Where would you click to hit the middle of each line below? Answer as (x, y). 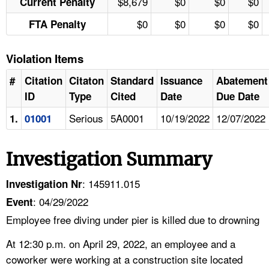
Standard (132, 80)
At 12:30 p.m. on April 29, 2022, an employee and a (121, 243)
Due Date (238, 96)
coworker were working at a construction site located (124, 259)
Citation (44, 80)
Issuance (181, 80)
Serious (86, 118)
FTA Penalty (57, 24)
